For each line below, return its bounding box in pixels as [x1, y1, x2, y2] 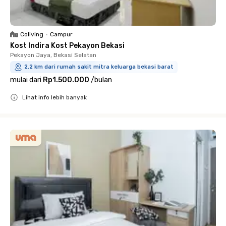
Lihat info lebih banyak [22, 94, 87, 101]
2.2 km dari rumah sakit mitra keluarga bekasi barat [24, 64, 174, 70]
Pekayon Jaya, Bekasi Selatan [10, 51, 96, 59]
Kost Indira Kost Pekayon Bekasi [10, 41, 125, 50]
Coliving [20, 31, 43, 38]
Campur [50, 31, 73, 38]
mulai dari [10, 76, 41, 84]
